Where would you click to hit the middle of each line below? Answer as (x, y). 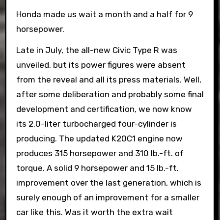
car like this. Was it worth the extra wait (94, 212)
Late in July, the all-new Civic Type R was (96, 50)
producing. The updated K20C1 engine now (99, 138)
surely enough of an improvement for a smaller (108, 197)
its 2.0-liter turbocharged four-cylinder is (96, 124)
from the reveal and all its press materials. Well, (109, 79)
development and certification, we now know (104, 109)
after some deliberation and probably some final (110, 94)
